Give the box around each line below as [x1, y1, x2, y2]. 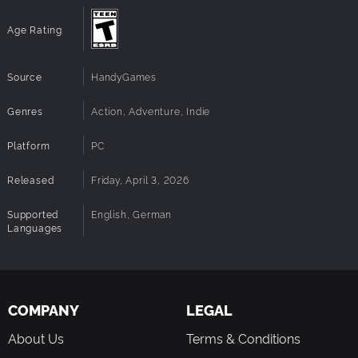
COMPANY [8, 300, 79, 320]
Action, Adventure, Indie [91, 104, 211, 118]
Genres [7, 104, 43, 118]
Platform [7, 138, 50, 153]
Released [7, 173, 54, 187]
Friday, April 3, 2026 [91, 173, 189, 187]
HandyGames [91, 70, 157, 84]
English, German [91, 207, 172, 221]
